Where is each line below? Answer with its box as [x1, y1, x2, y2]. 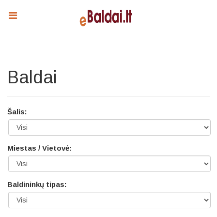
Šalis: [7, 108, 27, 116]
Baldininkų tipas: [7, 180, 67, 188]
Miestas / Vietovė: [7, 144, 72, 152]
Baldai [7, 67, 57, 87]
